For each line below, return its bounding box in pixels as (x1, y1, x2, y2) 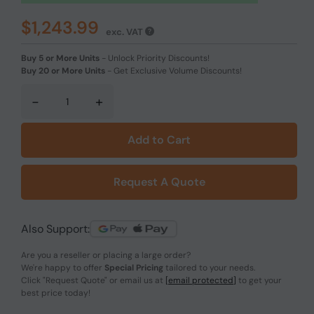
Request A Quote (113, 175, 205, 189)
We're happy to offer (21, 262, 104, 273)
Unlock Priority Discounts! (106, 53, 210, 64)
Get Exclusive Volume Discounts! (111, 65, 242, 76)
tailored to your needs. (163, 262, 255, 273)
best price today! (21, 287, 90, 299)
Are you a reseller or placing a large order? (21, 250, 191, 261)
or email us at (107, 275, 165, 286)
